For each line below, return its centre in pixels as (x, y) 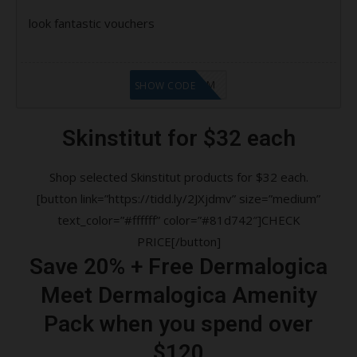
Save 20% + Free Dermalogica (178, 266)
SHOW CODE (165, 85)
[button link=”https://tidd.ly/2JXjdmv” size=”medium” (178, 198)
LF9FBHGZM (184, 84)
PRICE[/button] (178, 241)
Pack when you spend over (178, 324)
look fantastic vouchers (92, 23)
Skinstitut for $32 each (178, 138)
